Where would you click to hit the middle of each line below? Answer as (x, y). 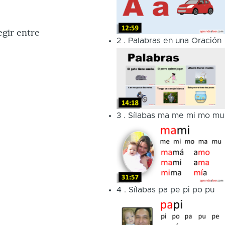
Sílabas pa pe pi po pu (171, 190)
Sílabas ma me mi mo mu (176, 115)
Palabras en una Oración (175, 40)
